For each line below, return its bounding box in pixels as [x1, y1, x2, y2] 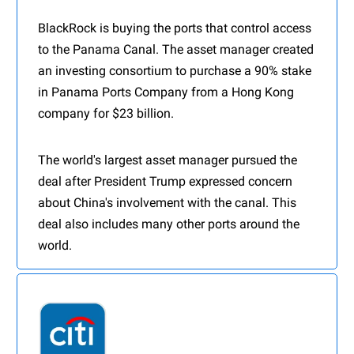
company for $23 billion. [38, 106, 174, 122]
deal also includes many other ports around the [38, 217, 299, 232]
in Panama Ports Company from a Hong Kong [38, 85, 294, 100]
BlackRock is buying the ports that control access [38, 21, 311, 36]
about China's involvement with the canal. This [38, 195, 296, 211]
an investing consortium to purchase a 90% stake [38, 63, 311, 79]
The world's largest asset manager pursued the [38, 153, 297, 168]
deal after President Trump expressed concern [38, 174, 292, 190]
